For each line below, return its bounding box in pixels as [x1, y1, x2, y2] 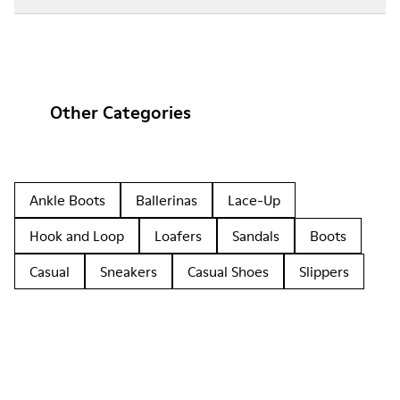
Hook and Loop [29, 226, 124, 246]
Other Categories [50, 100, 191, 125]
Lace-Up [228, 190, 280, 210]
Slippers [299, 262, 349, 281]
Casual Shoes [187, 262, 269, 281]
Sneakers [100, 262, 157, 281]
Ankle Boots [29, 190, 105, 210]
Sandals [232, 226, 279, 246]
